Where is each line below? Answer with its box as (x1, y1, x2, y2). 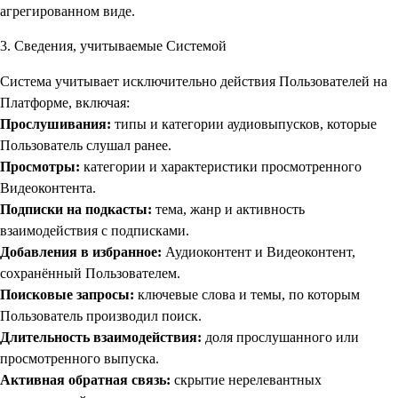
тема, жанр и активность (152, 201, 305, 217)
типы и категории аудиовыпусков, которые (111, 115, 377, 131)
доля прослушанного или (202, 329, 359, 345)
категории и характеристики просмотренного (80, 158, 362, 174)
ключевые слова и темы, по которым (134, 286, 360, 302)
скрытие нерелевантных (171, 371, 322, 387)
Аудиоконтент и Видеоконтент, (162, 243, 355, 259)
